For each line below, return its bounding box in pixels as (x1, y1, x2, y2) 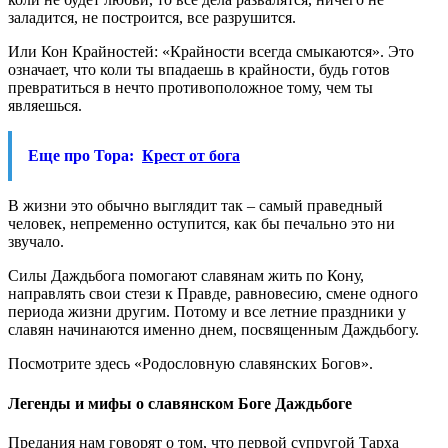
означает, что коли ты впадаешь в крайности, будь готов (8, 61, 390, 79)
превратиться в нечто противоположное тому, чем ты (8, 79, 373, 97)
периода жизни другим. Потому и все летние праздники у (8, 303, 406, 321)
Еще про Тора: (28, 147, 134, 165)
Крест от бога (142, 147, 240, 165)
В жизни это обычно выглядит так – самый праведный (8, 197, 383, 215)
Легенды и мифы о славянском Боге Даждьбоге (8, 394, 352, 412)
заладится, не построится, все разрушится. (8, 9, 296, 27)
